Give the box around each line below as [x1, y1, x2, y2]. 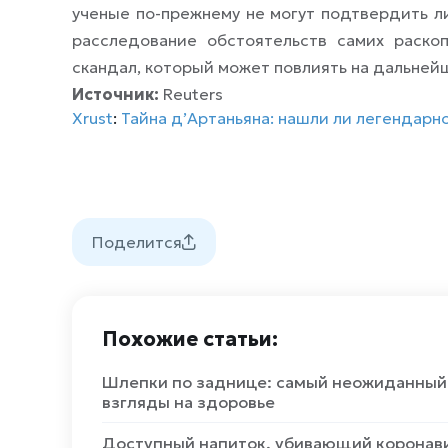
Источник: [72, 84, 159, 104]
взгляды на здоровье [102, 392, 275, 412]
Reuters [159, 84, 223, 104]
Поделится [92, 232, 182, 252]
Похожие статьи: [102, 326, 278, 352]
